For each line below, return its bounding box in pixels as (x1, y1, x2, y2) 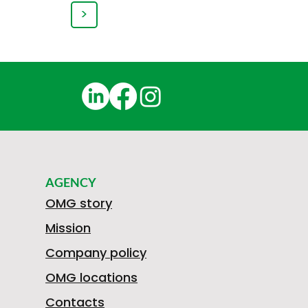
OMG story (45, 194, 113, 212)
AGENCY (45, 174, 97, 190)
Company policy (45, 243, 147, 261)
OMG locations (45, 268, 138, 286)
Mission (45, 219, 91, 236)
